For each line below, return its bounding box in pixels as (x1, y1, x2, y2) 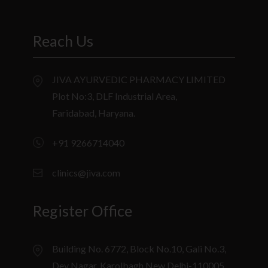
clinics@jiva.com (52, 166, 121, 178)
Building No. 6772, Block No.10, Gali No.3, (52, 242, 227, 254)
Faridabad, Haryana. (52, 106, 136, 118)
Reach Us (33, 31, 94, 50)
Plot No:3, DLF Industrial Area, (52, 90, 178, 102)
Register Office (33, 201, 133, 220)
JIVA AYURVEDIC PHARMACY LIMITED (52, 73, 226, 85)
